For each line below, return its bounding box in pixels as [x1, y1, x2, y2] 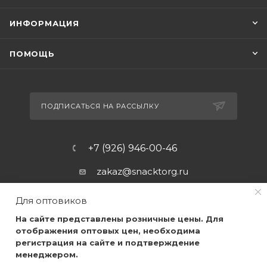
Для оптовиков [15, 195, 87, 206]
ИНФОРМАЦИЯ [10, 18, 79, 29]
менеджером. [15, 250, 78, 259]
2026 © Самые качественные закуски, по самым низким [21, 255, 246, 265]
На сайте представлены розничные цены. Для [15, 214, 223, 223]
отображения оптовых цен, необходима [15, 226, 200, 235]
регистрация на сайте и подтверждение [15, 238, 200, 247]
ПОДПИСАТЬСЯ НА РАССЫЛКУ [41, 102, 159, 111]
